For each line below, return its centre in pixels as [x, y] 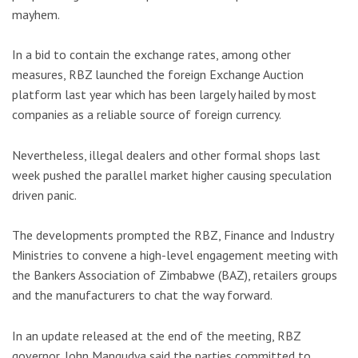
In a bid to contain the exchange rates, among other [151, 55]
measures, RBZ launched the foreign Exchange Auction [158, 75]
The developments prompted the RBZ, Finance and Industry [173, 235]
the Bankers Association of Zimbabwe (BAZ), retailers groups [175, 275]
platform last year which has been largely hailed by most [164, 95]
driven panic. [44, 195]
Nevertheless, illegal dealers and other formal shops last [166, 155]
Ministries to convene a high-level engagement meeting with [175, 255]
